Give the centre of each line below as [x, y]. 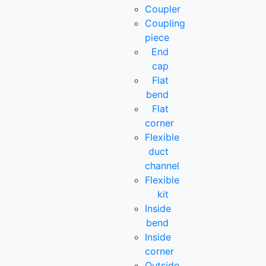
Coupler [163, 9]
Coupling [165, 23]
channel [162, 166]
